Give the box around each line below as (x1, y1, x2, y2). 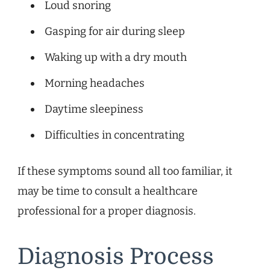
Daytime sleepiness (45, 102, 143, 116)
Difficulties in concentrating (45, 128, 184, 142)
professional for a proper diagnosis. (17, 204, 196, 218)
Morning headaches (45, 76, 145, 90)
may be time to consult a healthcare (17, 184, 198, 198)
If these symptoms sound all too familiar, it (17, 164, 233, 178)
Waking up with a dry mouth (45, 50, 187, 64)
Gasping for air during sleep (45, 24, 185, 38)
